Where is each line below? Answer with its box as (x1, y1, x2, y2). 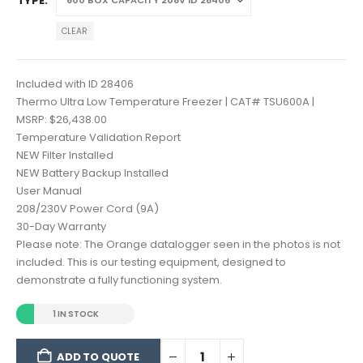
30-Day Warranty (16, 218, 106, 234)
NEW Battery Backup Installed (16, 164, 169, 181)
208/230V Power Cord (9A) (16, 200, 159, 216)
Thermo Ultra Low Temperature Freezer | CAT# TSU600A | (16, 93, 314, 109)
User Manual (16, 182, 82, 199)
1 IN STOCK (52, 308, 99, 321)
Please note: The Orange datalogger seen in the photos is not (16, 236, 340, 252)
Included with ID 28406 (16, 75, 134, 92)
